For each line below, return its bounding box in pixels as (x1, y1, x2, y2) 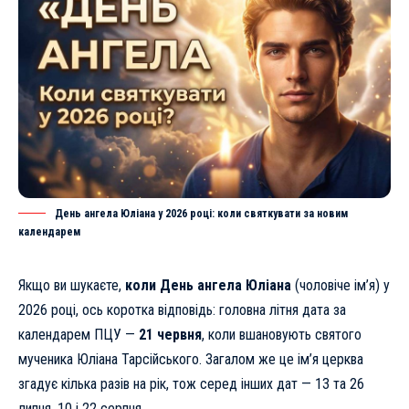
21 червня (139, 326, 202, 344)
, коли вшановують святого (202, 326, 362, 344)
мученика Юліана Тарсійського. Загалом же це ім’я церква (18, 351, 363, 369)
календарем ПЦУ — (18, 326, 139, 344)
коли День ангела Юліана (125, 277, 291, 295)
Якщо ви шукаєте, (18, 277, 125, 295)
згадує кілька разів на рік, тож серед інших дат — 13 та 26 (18, 375, 364, 393)
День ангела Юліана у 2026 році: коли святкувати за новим (55, 207, 348, 221)
